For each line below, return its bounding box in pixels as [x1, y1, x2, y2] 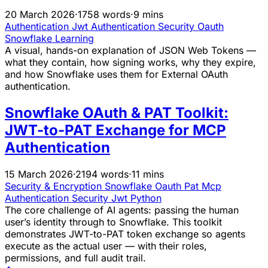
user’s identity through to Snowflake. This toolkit [5, 216, 222, 229]
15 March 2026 [5, 168, 73, 181]
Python [130, 192, 162, 205]
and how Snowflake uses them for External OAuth [5, 68, 228, 81]
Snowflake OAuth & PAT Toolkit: [5, 104, 229, 122]
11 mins [132, 168, 164, 181]
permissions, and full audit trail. [5, 252, 146, 264]
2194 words [75, 168, 129, 181]
